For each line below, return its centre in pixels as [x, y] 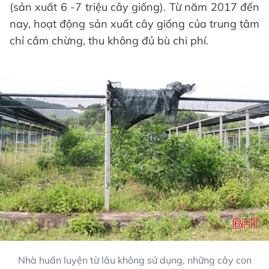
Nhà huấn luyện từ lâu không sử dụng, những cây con [134, 260]
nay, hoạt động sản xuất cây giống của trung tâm [134, 23]
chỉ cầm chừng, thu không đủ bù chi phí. [109, 40]
